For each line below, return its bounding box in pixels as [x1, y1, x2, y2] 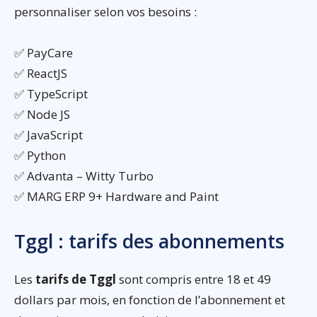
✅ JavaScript [14, 126, 83, 143]
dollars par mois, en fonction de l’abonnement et [14, 291, 285, 308]
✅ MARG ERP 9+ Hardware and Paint [14, 188, 219, 204]
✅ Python [14, 146, 66, 163]
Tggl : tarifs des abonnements [14, 227, 284, 254]
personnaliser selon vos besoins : [14, 3, 197, 20]
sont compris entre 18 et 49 [116, 270, 271, 287]
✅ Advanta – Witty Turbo [14, 167, 154, 184]
